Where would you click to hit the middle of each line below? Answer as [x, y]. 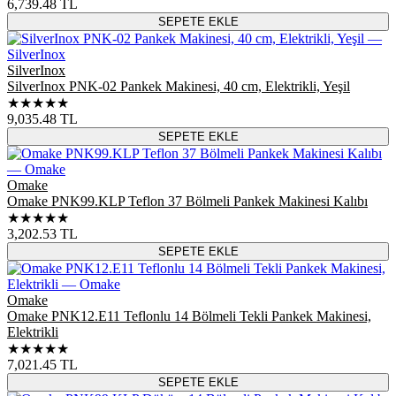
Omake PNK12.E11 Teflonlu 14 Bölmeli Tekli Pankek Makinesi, [189, 316]
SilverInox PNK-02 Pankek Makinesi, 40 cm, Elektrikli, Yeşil [179, 86]
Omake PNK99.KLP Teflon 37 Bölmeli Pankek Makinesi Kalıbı [187, 201]
